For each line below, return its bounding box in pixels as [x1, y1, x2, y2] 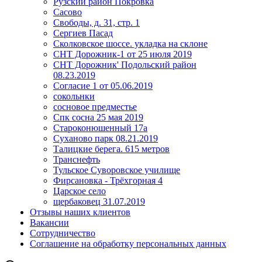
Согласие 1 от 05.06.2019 [53, 81, 153, 91]
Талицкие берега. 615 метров [53, 144, 170, 154]
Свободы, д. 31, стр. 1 [53, 18, 140, 27]
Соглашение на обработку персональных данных [30, 239, 226, 249]
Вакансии [30, 218, 69, 227]
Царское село [53, 186, 106, 196]
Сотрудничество [30, 228, 95, 238]
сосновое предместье [53, 102, 137, 112]
